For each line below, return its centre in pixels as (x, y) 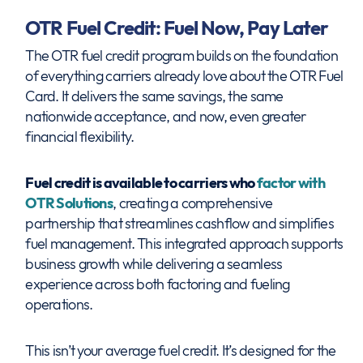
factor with (290, 183)
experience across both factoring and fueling (158, 284)
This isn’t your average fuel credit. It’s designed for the (181, 350)
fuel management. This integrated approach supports (184, 243)
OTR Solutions (69, 203)
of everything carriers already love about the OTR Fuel (184, 76)
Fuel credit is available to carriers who (141, 183)
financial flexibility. (80, 137)
